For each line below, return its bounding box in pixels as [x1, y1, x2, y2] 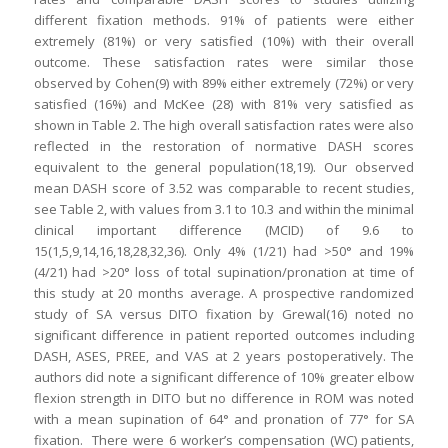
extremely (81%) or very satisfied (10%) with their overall [33, 32, 415, 51]
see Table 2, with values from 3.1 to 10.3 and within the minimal [33, 200, 415, 219]
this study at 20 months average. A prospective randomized [33, 284, 415, 303]
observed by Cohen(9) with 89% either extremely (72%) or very [33, 74, 415, 93]
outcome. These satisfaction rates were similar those [33, 53, 415, 72]
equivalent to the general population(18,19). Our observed [33, 158, 415, 177]
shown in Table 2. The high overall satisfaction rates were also [33, 116, 415, 135]
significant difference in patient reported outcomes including [33, 326, 415, 345]
